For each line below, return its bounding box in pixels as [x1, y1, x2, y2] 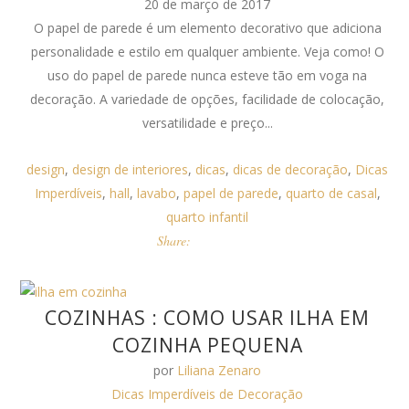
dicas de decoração [233, 161, 349, 178]
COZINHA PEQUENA [111, 332, 303, 358]
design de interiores [72, 161, 189, 178]
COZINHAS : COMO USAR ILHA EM [45, 305, 371, 330]
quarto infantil [166, 208, 249, 225]
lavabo [136, 184, 176, 202]
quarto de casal [285, 184, 377, 202]
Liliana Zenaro [177, 362, 262, 379]
